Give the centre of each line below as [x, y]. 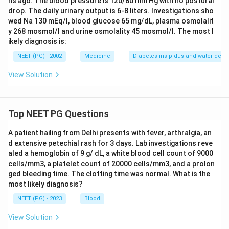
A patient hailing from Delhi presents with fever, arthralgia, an [110, 133]
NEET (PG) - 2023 [40, 198]
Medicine [97, 56]
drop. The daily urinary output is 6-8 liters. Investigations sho [111, 10]
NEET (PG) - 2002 [40, 56]
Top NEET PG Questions [59, 113]
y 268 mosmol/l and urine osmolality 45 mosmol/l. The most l [111, 31]
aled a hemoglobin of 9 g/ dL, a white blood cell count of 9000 [111, 153]
